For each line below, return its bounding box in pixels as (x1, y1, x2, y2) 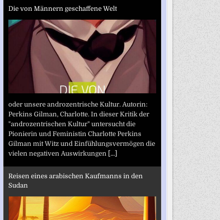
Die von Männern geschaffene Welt (8, 5, 117, 12)
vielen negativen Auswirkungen (8, 149, 108, 157)
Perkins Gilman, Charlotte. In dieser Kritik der (8, 110, 149, 118)
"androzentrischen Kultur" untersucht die (8, 120, 136, 128)
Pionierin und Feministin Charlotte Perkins (8, 130, 141, 137)
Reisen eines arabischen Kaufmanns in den (8, 172, 143, 180)
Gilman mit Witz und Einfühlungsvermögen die (8, 139, 155, 147)
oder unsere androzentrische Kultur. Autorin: (8, 100, 147, 108)
